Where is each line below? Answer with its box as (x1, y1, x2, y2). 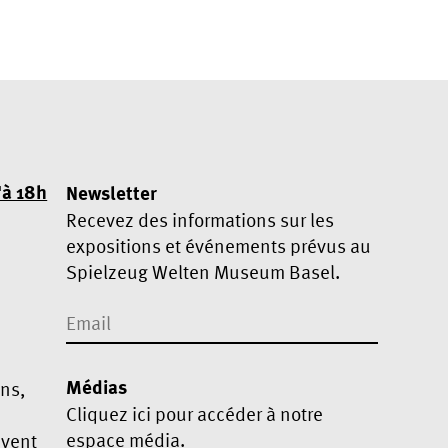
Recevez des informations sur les (65, 208, 334, 231)
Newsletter (65, 180, 157, 206)
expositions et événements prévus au (65, 234, 371, 257)
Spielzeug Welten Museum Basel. (65, 260, 340, 283)
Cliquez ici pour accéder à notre (65, 403, 323, 426)
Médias (65, 375, 127, 401)
